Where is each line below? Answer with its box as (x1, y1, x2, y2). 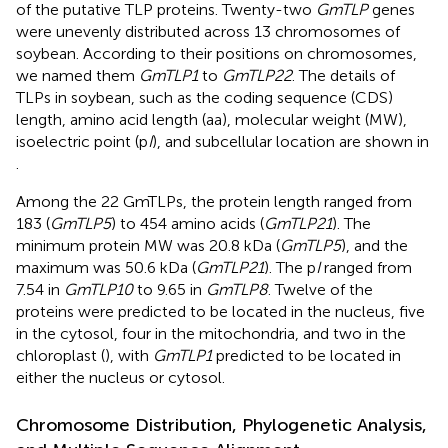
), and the (341, 235, 408, 255)
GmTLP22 (222, 65, 292, 85)
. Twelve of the (268, 279, 373, 299)
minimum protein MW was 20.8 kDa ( (16, 235, 280, 255)
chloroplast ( (16, 345, 105, 365)
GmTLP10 (64, 279, 133, 299)
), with (105, 345, 153, 365)
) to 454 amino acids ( (111, 213, 264, 233)
